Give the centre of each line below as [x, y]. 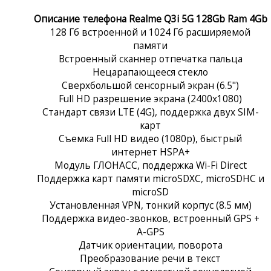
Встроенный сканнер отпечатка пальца [150, 58]
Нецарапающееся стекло [150, 72]
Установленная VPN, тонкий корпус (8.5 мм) [150, 205]
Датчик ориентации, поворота [150, 245]
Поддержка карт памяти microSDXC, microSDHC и [150, 178]
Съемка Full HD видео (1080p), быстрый [150, 138]
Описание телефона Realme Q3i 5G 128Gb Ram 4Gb [150, 18]
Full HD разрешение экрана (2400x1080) [150, 98]
